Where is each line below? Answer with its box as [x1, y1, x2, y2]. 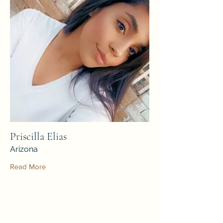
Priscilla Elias [10, 129, 67, 143]
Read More [10, 162, 46, 171]
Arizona [10, 144, 38, 154]
